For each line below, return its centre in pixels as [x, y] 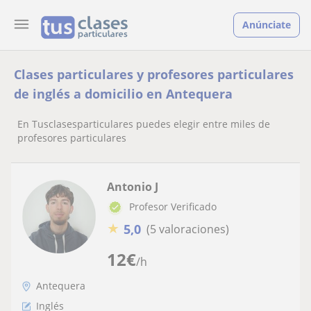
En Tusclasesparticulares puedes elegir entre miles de [144, 124]
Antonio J [133, 187]
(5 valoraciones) [188, 229]
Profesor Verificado [173, 207]
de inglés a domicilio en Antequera [123, 94]
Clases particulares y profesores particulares [154, 74]
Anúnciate [267, 25]
